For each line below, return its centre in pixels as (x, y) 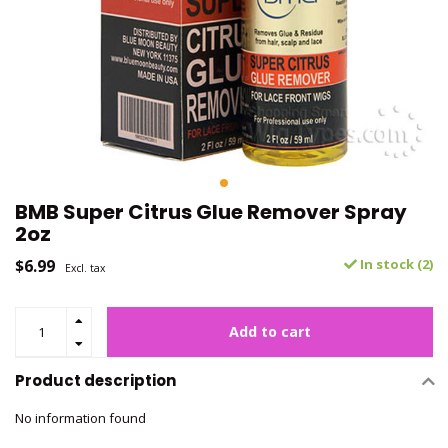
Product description (95, 380)
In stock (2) (395, 264)
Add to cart (270, 331)
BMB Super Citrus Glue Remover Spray (211, 212)
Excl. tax (85, 268)
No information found (80, 418)
